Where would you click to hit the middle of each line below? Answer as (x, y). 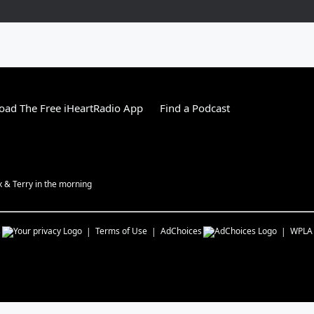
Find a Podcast (195, 108)
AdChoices (181, 231)
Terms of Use (121, 231)
